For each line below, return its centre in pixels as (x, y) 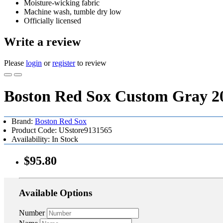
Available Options (56, 193)
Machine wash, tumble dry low (73, 12)
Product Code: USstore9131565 (62, 130)
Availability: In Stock (45, 139)
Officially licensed (53, 21)
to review (91, 63)
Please (15, 63)
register (64, 63)
